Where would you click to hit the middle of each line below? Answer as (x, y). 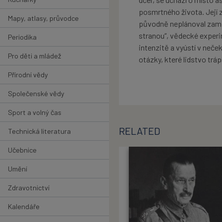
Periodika (22, 37)
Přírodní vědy (28, 74)
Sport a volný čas (35, 112)
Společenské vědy (36, 93)
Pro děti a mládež (34, 55)
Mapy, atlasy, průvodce (43, 18)
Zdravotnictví (29, 187)
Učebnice (22, 150)
